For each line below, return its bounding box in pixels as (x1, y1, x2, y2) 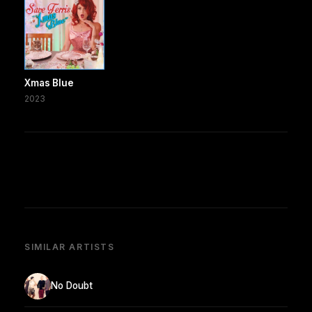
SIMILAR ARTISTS (24, 241, 115, 252)
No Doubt (51, 280, 93, 292)
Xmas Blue (24, 77, 74, 88)
